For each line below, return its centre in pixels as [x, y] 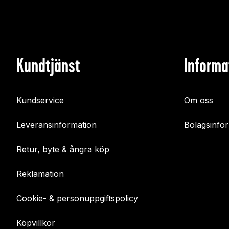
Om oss [199, 100]
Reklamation [40, 174]
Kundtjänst [48, 65]
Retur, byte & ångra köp [63, 150]
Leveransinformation [56, 125]
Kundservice [40, 100]
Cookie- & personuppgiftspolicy [77, 199]
